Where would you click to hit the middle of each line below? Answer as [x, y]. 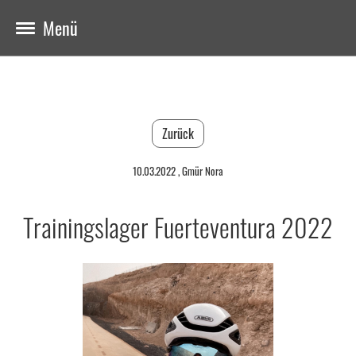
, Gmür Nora [199, 171]
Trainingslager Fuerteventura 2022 [178, 227]
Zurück [178, 133]
